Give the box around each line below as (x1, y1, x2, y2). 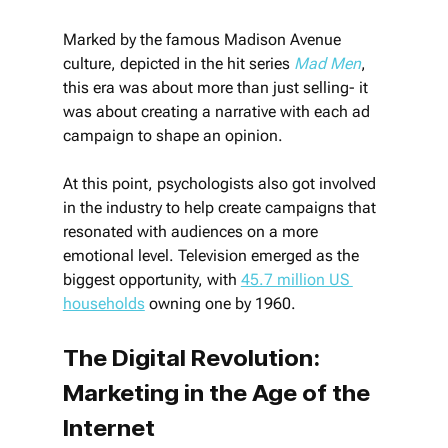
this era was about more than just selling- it (62, 77, 372, 97)
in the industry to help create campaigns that (62, 197, 380, 217)
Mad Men (293, 53, 361, 73)
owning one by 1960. (144, 293, 296, 313)
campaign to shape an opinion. (62, 125, 283, 145)
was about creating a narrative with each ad (62, 101, 374, 121)
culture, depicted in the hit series (62, 53, 294, 73)
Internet (62, 412, 155, 442)
